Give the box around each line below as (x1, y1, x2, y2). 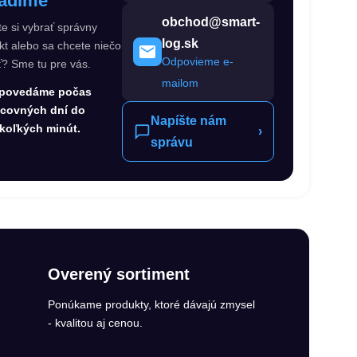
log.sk (162, 36, 199, 50)
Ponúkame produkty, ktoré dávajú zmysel (48, 297, 255, 311)
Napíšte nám (151, 113, 227, 127)
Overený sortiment (48, 265, 190, 283)
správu (151, 135, 194, 149)
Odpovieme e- (162, 54, 234, 68)
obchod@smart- (162, 14, 261, 29)
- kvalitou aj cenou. (48, 316, 143, 329)
